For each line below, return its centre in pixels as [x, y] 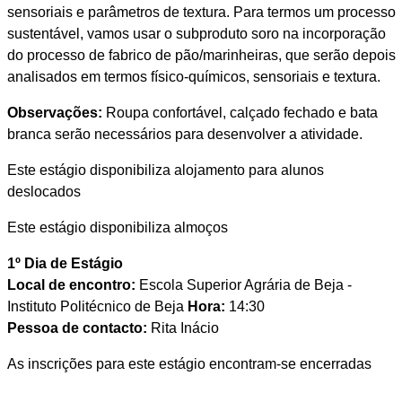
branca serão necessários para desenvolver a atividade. [184, 135]
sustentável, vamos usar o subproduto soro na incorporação [196, 34]
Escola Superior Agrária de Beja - [243, 285]
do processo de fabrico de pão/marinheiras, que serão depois [201, 56]
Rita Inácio [183, 328]
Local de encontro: [71, 285]
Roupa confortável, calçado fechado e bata [240, 113]
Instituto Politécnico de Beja [97, 307]
